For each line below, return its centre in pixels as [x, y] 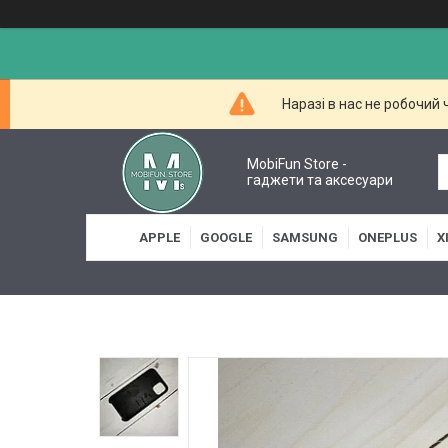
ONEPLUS [387, 237]
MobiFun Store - [297, 163]
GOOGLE [226, 237]
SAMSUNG [305, 237]
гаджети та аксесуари [320, 179]
